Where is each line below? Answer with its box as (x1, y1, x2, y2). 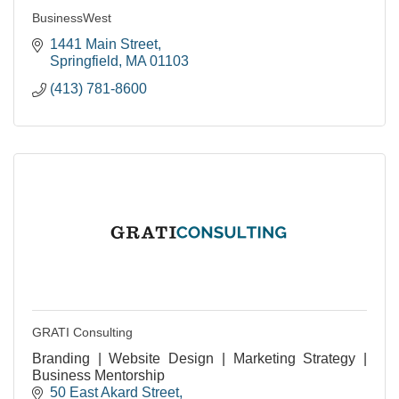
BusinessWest (32, 11, 111, 25)
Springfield (50, 53, 118, 69)
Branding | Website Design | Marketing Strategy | (32, 351, 367, 366)
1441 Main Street (50, 37, 158, 52)
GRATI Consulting (32, 325, 133, 339)
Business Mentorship (32, 368, 165, 383)
